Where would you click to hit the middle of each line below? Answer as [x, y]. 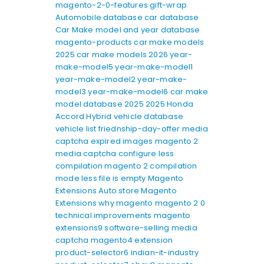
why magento [127, 203]
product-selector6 [93, 252]
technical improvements [105, 215]
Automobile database [100, 17]
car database [172, 17]
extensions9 [80, 227]
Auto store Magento [138, 190]
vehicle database [148, 116]
